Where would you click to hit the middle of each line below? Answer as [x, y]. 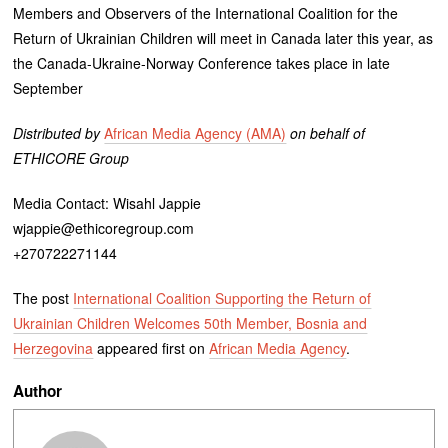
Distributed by [57, 132]
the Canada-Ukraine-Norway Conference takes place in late [202, 62]
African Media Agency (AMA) [195, 132]
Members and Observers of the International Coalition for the [206, 12]
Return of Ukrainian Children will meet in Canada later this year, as [223, 37]
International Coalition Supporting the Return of [222, 297]
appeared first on [151, 347]
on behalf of [326, 132]
